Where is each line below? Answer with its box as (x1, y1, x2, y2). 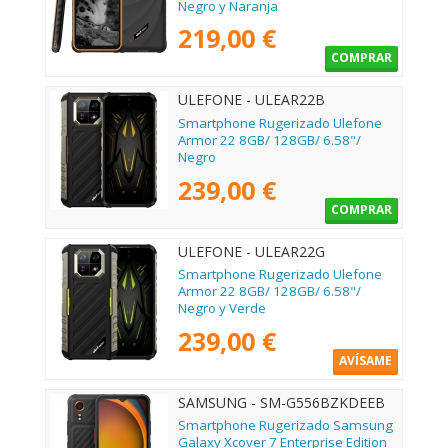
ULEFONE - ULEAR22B (178, 90, 325, 110)
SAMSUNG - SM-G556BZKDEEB (178, 392, 385, 412)
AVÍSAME (339, 351, 392, 369)
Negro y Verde (178, 298, 266, 317)
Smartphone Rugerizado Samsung (178, 415, 393, 434)
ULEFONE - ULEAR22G (178, 241, 325, 261)
